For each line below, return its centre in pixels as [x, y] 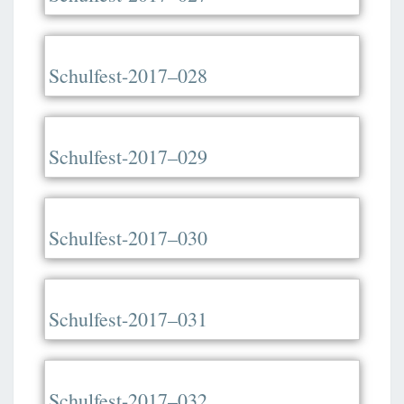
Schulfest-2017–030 [128, 238]
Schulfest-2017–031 [128, 319]
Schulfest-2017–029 [128, 157]
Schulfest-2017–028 [128, 76]
